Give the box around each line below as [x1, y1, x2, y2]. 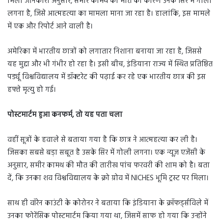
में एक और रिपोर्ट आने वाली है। [7, 21, 93, 33]
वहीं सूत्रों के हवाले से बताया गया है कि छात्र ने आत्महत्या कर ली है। [7, 134, 197, 146]
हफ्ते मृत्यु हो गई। [7, 84, 56, 96]
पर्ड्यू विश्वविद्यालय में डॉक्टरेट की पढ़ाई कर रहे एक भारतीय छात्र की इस [7, 71, 206, 83]
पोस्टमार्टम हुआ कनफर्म [7, 109, 72, 121]
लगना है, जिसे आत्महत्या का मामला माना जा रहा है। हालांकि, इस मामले [7, 8, 210, 20]
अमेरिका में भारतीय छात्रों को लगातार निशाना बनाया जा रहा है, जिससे [7, 46, 202, 58]
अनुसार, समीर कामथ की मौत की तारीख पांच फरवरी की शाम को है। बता [7, 160, 210, 172]
